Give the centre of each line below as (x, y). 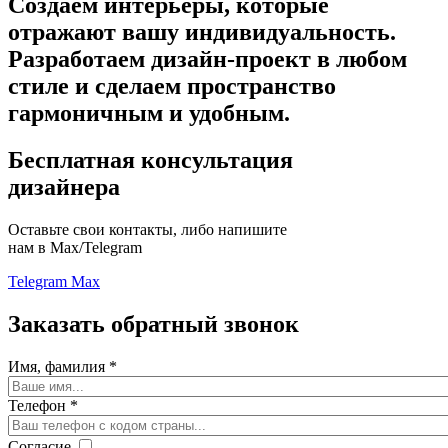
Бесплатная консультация (150, 160)
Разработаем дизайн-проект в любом (207, 59)
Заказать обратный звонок (153, 323)
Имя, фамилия (58, 366)
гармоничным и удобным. (149, 113)
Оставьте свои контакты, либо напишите (147, 229)
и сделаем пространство (202, 86)
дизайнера (64, 187)
